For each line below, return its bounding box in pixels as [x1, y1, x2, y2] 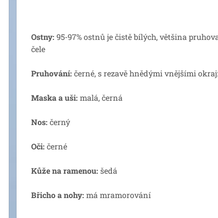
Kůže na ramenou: [31, 165, 98, 176]
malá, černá [78, 92, 123, 103]
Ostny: [31, 32, 54, 42]
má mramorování [84, 190, 151, 200]
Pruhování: [31, 68, 72, 78]
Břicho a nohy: [31, 190, 84, 200]
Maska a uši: [31, 92, 78, 103]
